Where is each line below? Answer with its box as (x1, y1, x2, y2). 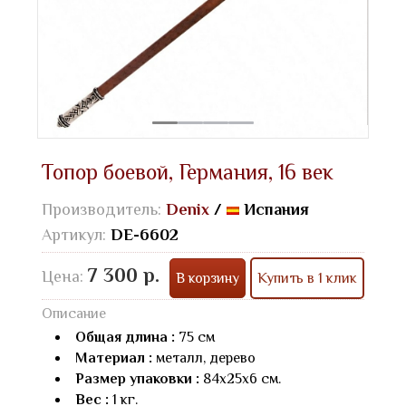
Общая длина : (75, 328, 179, 345)
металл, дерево (156, 349, 256, 366)
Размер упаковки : (75, 370, 199, 387)
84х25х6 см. (199, 370, 281, 387)
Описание (42, 304, 106, 322)
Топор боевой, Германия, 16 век (42, 159, 333, 184)
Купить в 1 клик (257, 269, 357, 286)
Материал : (75, 349, 156, 366)
